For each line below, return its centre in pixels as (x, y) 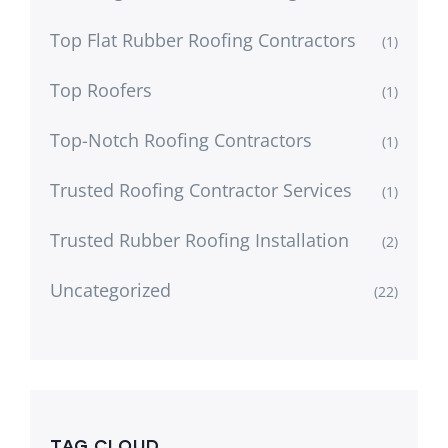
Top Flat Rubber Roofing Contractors (203, 39)
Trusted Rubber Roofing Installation (199, 239)
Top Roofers (101, 89)
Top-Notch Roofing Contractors (181, 139)
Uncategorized (110, 289)
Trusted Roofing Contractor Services (201, 189)
